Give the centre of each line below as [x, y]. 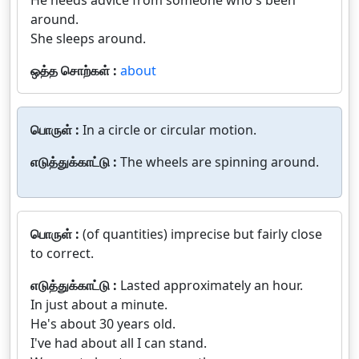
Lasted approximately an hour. [212, 285]
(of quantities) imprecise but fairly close [202, 234]
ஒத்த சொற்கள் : [75, 71]
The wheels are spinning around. [220, 162]
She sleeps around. [88, 38]
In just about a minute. [99, 305]
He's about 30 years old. [103, 324]
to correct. [62, 253]
